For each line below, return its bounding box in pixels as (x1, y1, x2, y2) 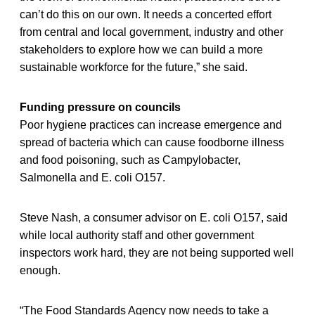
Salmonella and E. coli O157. (20, 171, 165, 184)
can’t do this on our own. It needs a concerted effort (20, 8, 271, 20)
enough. (20, 264, 60, 276)
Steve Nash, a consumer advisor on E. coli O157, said (20, 211, 288, 224)
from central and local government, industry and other (20, 25, 283, 38)
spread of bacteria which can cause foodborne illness (20, 136, 284, 148)
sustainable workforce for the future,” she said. (20, 60, 247, 73)
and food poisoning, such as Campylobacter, (20, 153, 240, 166)
